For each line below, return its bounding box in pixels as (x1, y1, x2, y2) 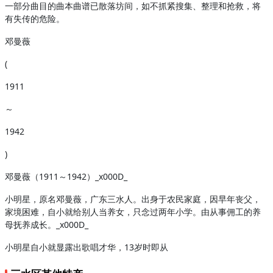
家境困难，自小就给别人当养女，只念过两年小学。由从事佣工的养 (5, 206, 261, 218)
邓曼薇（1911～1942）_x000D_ (5, 171, 127, 182)
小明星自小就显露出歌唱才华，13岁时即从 (5, 241, 168, 253)
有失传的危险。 (5, 13, 65, 24)
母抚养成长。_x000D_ (5, 219, 88, 230)
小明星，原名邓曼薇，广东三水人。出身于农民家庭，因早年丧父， (5, 193, 261, 205)
